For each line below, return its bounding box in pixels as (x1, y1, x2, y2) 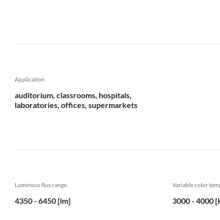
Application (15, 76, 45, 83)
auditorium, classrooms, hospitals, (15, 90, 132, 100)
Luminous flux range (15, 181, 67, 189)
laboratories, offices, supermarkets (15, 100, 137, 110)
